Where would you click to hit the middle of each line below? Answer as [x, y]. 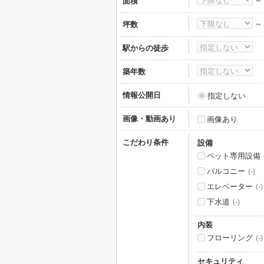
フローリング [230, 238]
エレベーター [230, 187]
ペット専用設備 [234, 156]
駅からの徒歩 [146, 48]
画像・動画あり [149, 119]
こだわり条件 [146, 142]
